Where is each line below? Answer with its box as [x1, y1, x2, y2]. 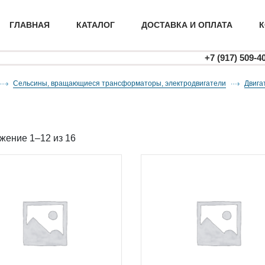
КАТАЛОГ [76, 20, 115, 30]
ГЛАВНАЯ [9, 20, 50, 30]
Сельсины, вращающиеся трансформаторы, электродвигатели [18, 79, 226, 88]
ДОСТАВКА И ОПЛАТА [141, 20, 232, 30]
